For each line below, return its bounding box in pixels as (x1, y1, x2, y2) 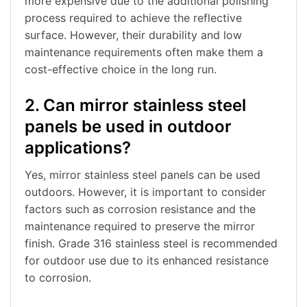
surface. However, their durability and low (25, 28, 242, 42)
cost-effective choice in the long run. (25, 62, 217, 77)
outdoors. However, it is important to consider (25, 185, 266, 199)
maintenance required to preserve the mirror (25, 219, 255, 234)
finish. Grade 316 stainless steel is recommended (25, 236, 278, 251)
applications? (25, 138, 131, 158)
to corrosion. (25, 271, 91, 285)
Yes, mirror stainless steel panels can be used (25, 168, 260, 182)
